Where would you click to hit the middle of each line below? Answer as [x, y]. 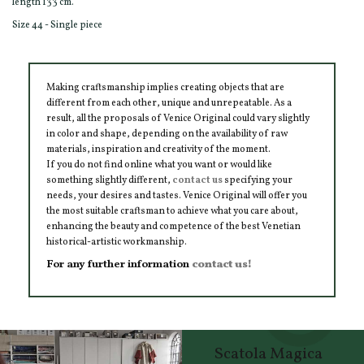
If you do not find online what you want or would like [159, 165]
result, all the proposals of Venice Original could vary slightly [178, 119]
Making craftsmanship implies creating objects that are [165, 88]
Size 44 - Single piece [57, 26]
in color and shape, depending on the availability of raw [167, 134]
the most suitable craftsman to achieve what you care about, [172, 212]
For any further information [119, 264]
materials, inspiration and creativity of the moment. [158, 150]
